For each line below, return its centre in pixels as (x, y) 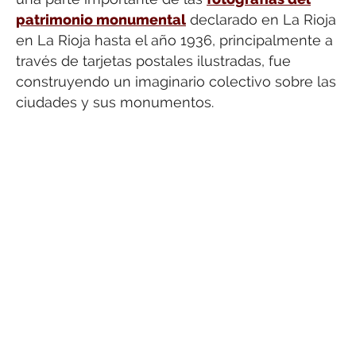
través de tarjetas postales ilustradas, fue (153, 60)
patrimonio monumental (101, 19)
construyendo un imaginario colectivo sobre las (176, 81)
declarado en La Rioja (261, 19)
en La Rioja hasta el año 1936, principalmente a (174, 40)
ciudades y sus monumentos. (115, 102)
